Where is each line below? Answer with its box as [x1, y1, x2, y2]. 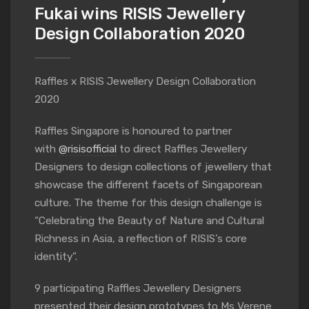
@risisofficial [59, 143, 117, 156]
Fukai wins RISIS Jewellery [34, 3, 245, 24]
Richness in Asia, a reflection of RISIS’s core [34, 232, 247, 246]
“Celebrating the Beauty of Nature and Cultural [34, 215, 264, 228]
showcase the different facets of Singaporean [34, 179, 262, 192]
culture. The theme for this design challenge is [34, 197, 262, 210]
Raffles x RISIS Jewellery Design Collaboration [34, 75, 256, 88]
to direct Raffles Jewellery [117, 143, 247, 156]
